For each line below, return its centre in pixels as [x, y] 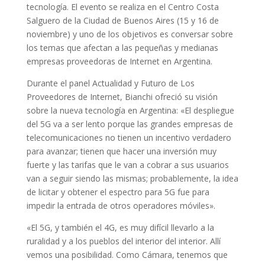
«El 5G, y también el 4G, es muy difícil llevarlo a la [120, 228]
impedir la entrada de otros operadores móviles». [121, 206]
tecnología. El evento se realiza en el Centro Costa [122, 7]
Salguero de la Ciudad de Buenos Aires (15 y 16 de [122, 21]
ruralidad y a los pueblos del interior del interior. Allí [123, 241]
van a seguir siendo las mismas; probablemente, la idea [132, 179]
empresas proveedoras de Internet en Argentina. [119, 62]
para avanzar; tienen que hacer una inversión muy [121, 151]
